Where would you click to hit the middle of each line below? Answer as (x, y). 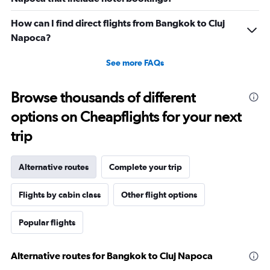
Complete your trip (146, 167)
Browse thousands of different (103, 97)
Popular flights (47, 222)
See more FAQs (135, 63)
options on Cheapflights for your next (126, 117)
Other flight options (159, 195)
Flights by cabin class (60, 195)
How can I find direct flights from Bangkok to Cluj (118, 23)
